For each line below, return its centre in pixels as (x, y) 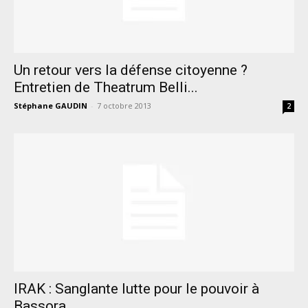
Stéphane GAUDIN (51, 105)
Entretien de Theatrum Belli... (106, 87)
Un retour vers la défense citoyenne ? (131, 70)
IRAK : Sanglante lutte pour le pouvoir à (136, 289)
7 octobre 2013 (124, 105)
